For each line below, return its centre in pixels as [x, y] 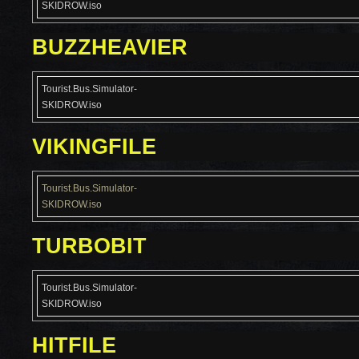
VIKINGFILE [94, 147]
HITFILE [74, 345]
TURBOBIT [89, 246]
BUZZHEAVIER [110, 47]
